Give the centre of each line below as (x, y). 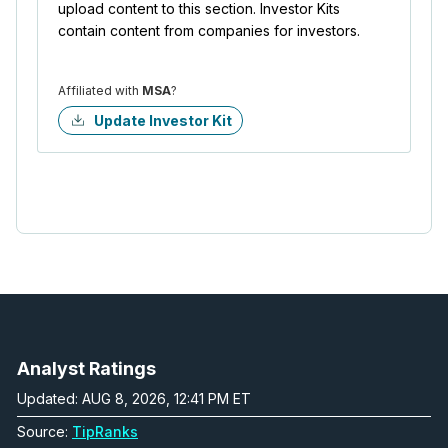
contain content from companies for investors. (209, 30)
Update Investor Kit (163, 120)
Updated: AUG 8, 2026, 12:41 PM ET (134, 398)
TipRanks (105, 431)
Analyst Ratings (86, 368)
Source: (42, 431)
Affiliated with (100, 90)
